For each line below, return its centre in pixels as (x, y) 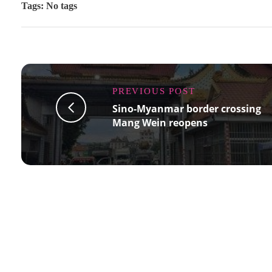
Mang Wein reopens (160, 123)
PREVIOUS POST (154, 91)
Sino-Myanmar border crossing (187, 109)
